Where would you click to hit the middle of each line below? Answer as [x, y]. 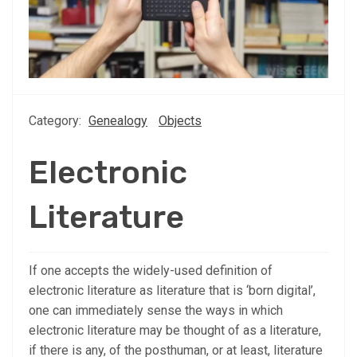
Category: [57, 120]
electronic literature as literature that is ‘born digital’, [172, 290]
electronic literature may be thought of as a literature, [175, 330]
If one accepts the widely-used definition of [151, 270]
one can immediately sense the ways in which [156, 310]
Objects [180, 120]
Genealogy [118, 120]
